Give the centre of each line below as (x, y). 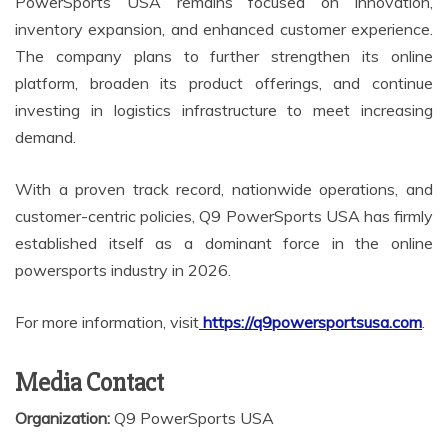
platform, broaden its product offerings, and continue (224, 83)
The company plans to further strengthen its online (224, 56)
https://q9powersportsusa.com (312, 322)
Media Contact (89, 383)
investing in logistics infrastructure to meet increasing (224, 110)
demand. (45, 137)
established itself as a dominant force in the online (224, 243)
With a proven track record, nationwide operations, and (224, 189)
